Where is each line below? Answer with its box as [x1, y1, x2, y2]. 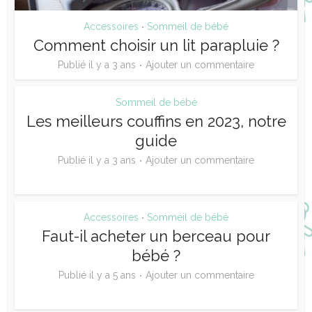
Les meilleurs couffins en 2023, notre [26, 111, 286, 130]
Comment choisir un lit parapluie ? [33, 36, 279, 54]
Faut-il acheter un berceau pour [42, 226, 270, 245]
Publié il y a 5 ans [58, 269, 136, 281]
